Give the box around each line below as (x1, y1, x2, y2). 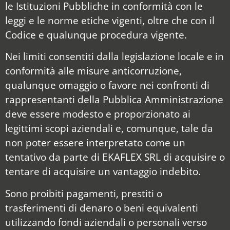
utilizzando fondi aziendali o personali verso (5, 215, 207, 229)
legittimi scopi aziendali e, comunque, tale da (5, 121, 213, 136)
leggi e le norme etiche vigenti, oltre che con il (5, 13, 215, 27)
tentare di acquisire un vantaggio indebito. (5, 164, 201, 179)
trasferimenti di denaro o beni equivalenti (5, 200, 198, 215)
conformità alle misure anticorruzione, (5, 64, 182, 78)
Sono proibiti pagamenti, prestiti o (5, 186, 162, 200)
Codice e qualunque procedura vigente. (5, 27, 187, 42)
